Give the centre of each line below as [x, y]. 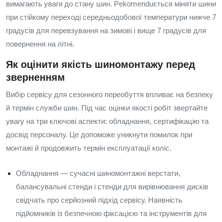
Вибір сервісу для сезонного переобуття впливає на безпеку [110, 94]
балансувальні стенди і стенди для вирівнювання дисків [112, 187]
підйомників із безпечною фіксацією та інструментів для [111, 213]
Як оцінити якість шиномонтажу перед [101, 64]
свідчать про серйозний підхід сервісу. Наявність [99, 200]
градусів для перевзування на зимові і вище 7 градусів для [106, 30]
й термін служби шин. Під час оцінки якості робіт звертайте [107, 108]
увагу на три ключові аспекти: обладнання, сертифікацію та [107, 121]
